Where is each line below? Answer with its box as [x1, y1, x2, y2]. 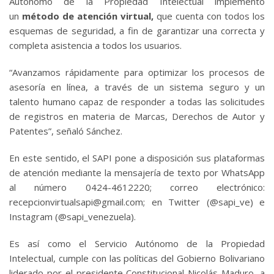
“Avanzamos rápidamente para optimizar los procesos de [9, 65, 265, 78]
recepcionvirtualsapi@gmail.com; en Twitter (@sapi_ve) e [9, 195, 265, 208]
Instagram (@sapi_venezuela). [9, 210, 136, 223]
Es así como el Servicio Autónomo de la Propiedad [9, 237, 265, 250]
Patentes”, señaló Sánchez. [9, 124, 122, 137]
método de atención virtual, [22, 9, 154, 22]
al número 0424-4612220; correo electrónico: [9, 180, 265, 193]
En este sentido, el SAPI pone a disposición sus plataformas [9, 151, 265, 164]
